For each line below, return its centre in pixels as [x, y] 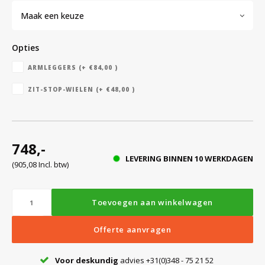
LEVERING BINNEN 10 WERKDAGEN [189, 159]
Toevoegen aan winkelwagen [152, 202]
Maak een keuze [52, 15]
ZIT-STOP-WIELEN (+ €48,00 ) [81, 89]
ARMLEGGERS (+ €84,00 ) [73, 67]
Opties [29, 48]
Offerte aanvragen [132, 230]
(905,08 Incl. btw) [40, 164]
